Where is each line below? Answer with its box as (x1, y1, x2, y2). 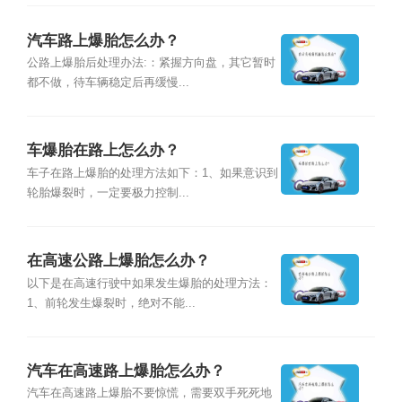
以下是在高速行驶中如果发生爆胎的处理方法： (26, 276, 272, 290)
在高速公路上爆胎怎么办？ (26, 252, 210, 270)
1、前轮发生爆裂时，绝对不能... (26, 296, 196, 310)
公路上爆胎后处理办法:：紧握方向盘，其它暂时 (26, 56, 275, 69)
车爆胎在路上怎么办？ (26, 142, 179, 160)
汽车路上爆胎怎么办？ (26, 31, 179, 49)
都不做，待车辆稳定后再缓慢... (26, 75, 189, 89)
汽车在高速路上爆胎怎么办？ (26, 363, 225, 380)
